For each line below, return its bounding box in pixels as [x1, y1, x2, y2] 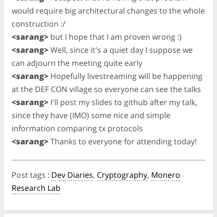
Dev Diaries [51, 169, 93, 180]
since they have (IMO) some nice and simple [12, 109, 170, 121]
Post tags [12, 169, 47, 180]
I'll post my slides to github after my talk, [48, 96, 197, 108]
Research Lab [12, 182, 61, 193]
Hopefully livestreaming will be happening [48, 70, 202, 81]
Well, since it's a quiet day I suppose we [48, 44, 193, 55]
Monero [151, 169, 180, 180]
